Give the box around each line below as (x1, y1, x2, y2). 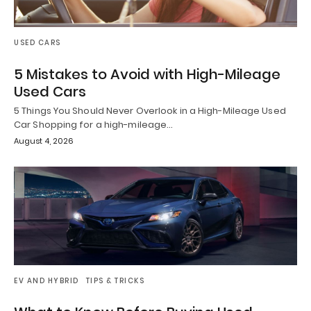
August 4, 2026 (14, 135, 74, 146)
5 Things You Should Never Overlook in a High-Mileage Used (14, 103, 286, 117)
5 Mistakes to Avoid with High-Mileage (14, 64, 280, 84)
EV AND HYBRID (14, 276, 79, 287)
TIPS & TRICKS (85, 276, 144, 287)
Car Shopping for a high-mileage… (14, 117, 174, 131)
